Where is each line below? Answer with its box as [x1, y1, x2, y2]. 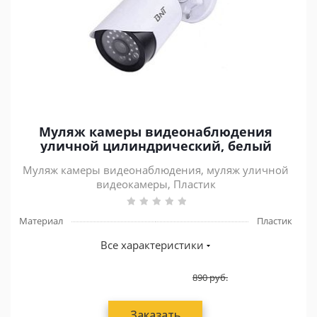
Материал [19, 214, 63, 227]
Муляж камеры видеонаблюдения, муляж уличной [23, 163, 289, 177]
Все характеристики [100, 238, 204, 252]
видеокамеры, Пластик [96, 177, 216, 191]
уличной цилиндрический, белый [40, 137, 272, 154]
